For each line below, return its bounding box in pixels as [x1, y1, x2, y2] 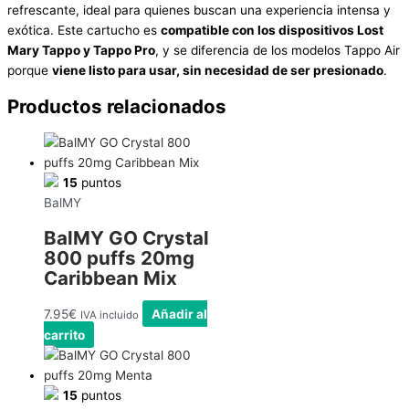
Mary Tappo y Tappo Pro [7, 43, 155, 58]
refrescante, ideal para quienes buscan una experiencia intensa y [7, 3, 391, 18]
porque [7, 63, 52, 79]
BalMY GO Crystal [44, 225, 209, 249]
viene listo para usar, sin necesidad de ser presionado [52, 63, 383, 79]
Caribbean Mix [44, 266, 177, 289]
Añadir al [152, 306, 208, 321]
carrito [44, 327, 85, 342]
